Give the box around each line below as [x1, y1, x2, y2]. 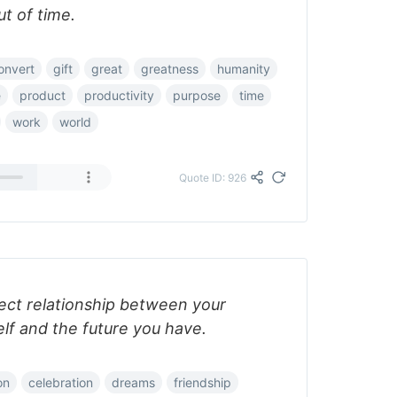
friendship [174, 375, 231, 390]
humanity [217, 61, 270, 76]
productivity [84, 88, 154, 103]
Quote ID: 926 [179, 170, 246, 184]
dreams [112, 375, 155, 390]
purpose [173, 88, 221, 103]
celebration [28, 375, 93, 390]
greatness [141, 61, 198, 76]
